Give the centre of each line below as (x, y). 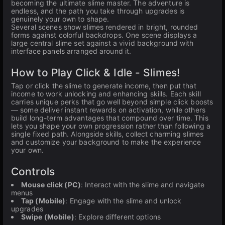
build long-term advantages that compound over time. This (110, 118)
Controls (33, 172)
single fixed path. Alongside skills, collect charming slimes (107, 134)
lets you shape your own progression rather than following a (111, 126)
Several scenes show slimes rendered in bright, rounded (105, 27)
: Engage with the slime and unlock (124, 201)
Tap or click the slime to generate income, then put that (104, 86)
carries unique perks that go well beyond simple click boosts (112, 102)
